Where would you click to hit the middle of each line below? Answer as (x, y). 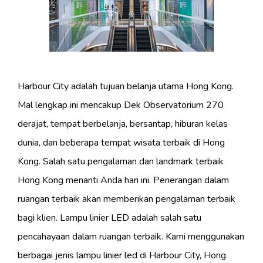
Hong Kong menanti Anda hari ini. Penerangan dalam (123, 181)
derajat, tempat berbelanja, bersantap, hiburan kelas (123, 124)
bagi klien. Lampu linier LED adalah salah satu (109, 218)
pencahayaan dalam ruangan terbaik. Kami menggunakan (131, 237)
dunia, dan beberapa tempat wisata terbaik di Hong (121, 143)
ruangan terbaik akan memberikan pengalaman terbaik (127, 199)
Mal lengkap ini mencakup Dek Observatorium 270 (121, 105)
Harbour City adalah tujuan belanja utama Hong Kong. (126, 87)
